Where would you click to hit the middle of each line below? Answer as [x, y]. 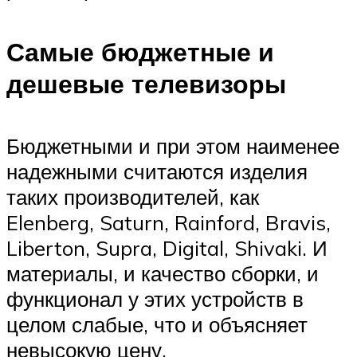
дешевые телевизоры [146, 83]
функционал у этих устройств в [155, 299]
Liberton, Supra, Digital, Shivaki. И [167, 248]
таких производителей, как [133, 197]
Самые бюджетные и [140, 51]
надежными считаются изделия [157, 172]
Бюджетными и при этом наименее [173, 146]
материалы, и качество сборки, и [163, 274]
